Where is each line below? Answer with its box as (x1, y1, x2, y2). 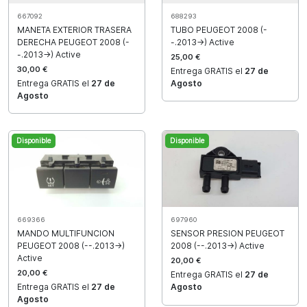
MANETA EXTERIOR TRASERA (17, 25, 132, 36)
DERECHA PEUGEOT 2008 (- (17, 37, 130, 48)
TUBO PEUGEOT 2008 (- (171, 25, 267, 36)
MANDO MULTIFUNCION (17, 228, 114, 239)
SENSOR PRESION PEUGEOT (171, 228, 284, 239)
